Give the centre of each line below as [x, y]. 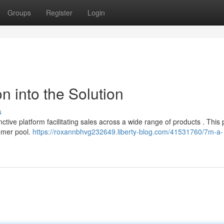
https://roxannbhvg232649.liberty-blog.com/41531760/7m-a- [128, 131]
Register [59, 12]
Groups [19, 12]
